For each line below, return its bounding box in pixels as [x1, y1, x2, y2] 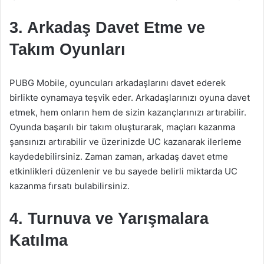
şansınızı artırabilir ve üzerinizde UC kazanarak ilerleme [9, 136, 242, 147]
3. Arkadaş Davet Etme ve [9, 19, 205, 37]
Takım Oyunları [9, 41, 126, 58]
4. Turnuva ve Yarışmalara [9, 210, 209, 227]
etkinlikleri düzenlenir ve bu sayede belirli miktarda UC [9, 166, 237, 177]
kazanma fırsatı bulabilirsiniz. [9, 180, 130, 192]
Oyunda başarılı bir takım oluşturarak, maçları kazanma [9, 121, 235, 133]
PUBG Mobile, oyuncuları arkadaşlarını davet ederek [9, 77, 226, 88]
